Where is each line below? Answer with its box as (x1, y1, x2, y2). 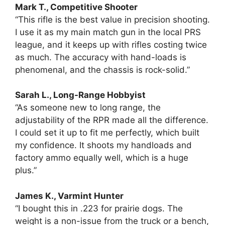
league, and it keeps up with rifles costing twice (15, 39, 207, 50)
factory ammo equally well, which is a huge (15, 153, 188, 163)
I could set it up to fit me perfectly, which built (15, 128, 199, 138)
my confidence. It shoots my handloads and (15, 140, 192, 150)
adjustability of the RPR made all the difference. (15, 115, 208, 125)
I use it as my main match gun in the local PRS (15, 27, 201, 37)
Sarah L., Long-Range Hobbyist (15, 90, 146, 100)
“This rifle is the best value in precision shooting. (15, 14, 210, 25)
